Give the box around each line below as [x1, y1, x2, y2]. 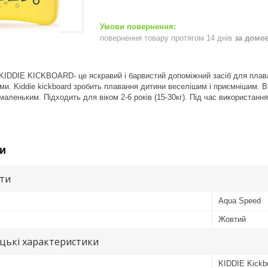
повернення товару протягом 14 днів [100, 33, 234, 42]
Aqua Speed [218, 196, 261, 205]
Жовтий [218, 214, 246, 224]
